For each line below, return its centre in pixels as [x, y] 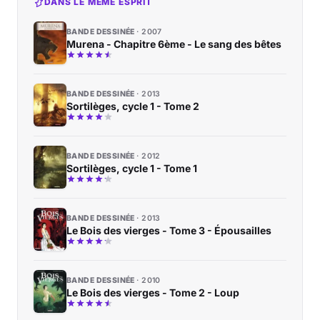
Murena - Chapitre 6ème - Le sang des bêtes [174, 44]
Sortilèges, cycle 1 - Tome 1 [132, 168]
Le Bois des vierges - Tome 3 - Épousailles [169, 230]
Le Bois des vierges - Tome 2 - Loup [153, 292]
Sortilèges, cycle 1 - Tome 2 [133, 106]
